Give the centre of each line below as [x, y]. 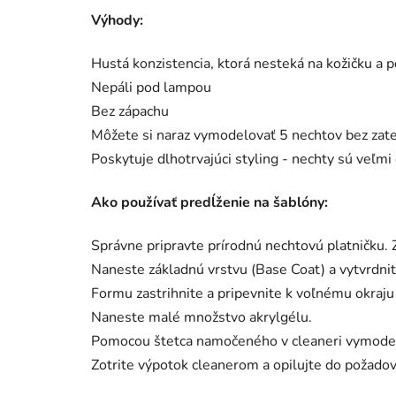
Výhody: [117, 20]
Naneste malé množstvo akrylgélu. [202, 317]
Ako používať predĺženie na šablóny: [209, 202]
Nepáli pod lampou [151, 87]
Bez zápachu [130, 111]
